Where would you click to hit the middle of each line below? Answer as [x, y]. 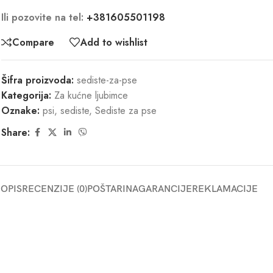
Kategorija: [26, 95]
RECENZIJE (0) [55, 189]
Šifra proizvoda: [39, 80]
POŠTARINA [113, 189]
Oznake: [20, 111]
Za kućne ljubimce [91, 95]
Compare [33, 42]
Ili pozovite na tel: [44, 17]
